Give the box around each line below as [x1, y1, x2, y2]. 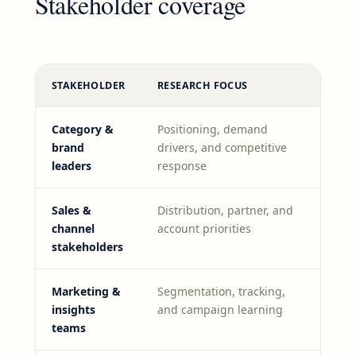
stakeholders [52, 239, 123, 255]
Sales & [52, 203, 91, 219]
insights [52, 302, 95, 318]
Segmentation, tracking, [157, 284, 285, 300]
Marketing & [52, 284, 121, 300]
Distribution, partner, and [157, 203, 293, 219]
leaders [52, 158, 91, 174]
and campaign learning [157, 302, 283, 318]
